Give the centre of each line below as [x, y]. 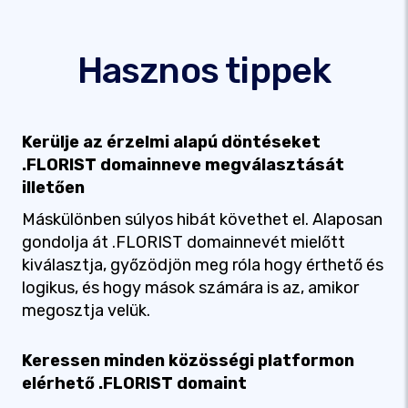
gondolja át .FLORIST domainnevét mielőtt [184, 242]
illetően [53, 188]
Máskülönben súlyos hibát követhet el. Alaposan [202, 219]
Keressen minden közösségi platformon [188, 361]
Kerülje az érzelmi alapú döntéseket [171, 142]
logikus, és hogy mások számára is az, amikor [190, 288]
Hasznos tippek [204, 71]
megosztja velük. [86, 311]
